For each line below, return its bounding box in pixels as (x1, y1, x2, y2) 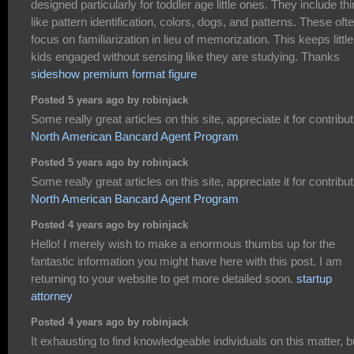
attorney (31, 288, 73, 303)
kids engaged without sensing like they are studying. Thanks (31, 49, 340, 63)
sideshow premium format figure (31, 66, 197, 81)
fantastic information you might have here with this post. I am (31, 254, 342, 268)
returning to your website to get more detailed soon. (31, 271, 296, 285)
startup (296, 271, 332, 285)
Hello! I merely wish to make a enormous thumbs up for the (31, 236, 335, 250)
